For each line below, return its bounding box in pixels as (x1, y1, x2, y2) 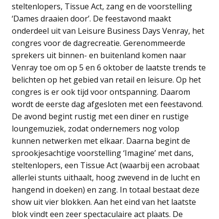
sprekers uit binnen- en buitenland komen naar (12, 49, 186, 61)
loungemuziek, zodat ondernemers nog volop (12, 123, 179, 134)
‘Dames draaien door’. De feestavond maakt (12, 13, 171, 24)
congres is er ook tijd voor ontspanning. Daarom (12, 86, 190, 97)
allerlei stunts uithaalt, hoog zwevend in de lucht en (12, 172, 200, 183)
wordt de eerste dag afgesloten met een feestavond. (12, 98, 203, 109)
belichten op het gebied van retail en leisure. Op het (12, 74, 201, 85)
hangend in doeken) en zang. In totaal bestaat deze (12, 184, 199, 195)
